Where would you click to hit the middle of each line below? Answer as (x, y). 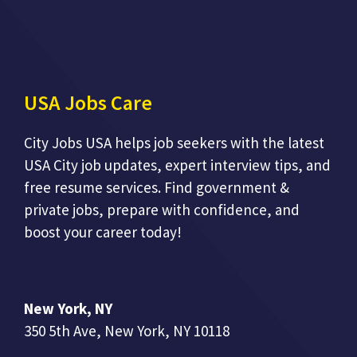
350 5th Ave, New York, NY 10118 (127, 331)
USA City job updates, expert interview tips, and (177, 165)
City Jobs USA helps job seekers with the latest (174, 142)
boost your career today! (103, 231)
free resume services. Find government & (157, 187)
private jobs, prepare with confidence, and (162, 209)
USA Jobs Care (88, 102)
